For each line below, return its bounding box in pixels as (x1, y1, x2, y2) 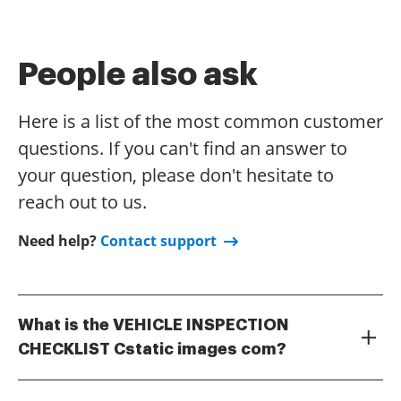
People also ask (18, 58, 258, 90)
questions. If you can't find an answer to (18, 136, 347, 160)
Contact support (100, 231, 217, 251)
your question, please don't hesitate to (18, 163, 334, 187)
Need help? (18, 231, 100, 251)
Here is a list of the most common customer (18, 109, 383, 133)
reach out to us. (18, 190, 147, 214)
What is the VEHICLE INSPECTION (18, 317, 289, 333)
